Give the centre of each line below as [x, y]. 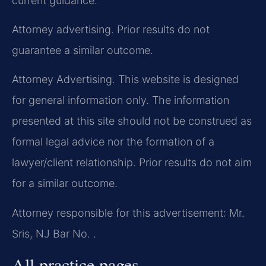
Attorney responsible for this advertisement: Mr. [128, 213]
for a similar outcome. [65, 183]
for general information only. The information [121, 100]
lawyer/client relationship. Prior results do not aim [132, 163]
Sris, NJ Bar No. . [54, 233]
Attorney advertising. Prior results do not [111, 29]
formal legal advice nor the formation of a [113, 142]
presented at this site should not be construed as [132, 121]
